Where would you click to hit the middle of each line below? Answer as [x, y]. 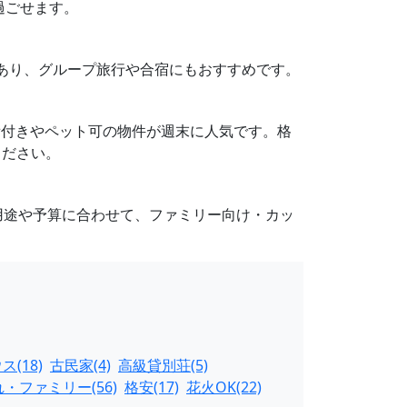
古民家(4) [80, 365]
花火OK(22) [224, 387]
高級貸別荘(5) [163, 365]
